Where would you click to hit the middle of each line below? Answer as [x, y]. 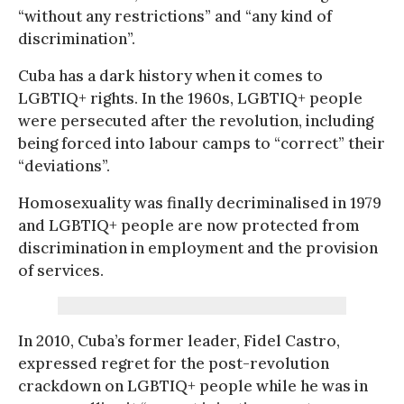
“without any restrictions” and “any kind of [175, 16]
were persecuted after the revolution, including [196, 120]
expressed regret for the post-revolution [174, 363]
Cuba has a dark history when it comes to [170, 75]
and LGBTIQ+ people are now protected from [189, 225]
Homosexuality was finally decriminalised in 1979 [200, 202]
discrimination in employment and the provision [198, 248]
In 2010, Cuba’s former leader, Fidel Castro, [179, 340]
